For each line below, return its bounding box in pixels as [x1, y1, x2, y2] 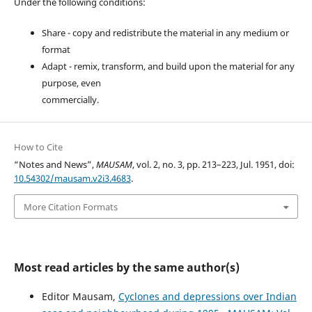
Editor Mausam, [41, 289, 118, 303]
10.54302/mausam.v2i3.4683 [13, 172, 131, 185]
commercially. [41, 93, 99, 107]
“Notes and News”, [13, 158, 96, 171]
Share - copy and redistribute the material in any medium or [41, 26, 289, 40]
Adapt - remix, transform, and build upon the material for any [41, 60, 295, 73]
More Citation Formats [23, 200, 118, 213]
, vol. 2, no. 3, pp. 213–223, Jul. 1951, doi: [132, 158, 295, 171]
